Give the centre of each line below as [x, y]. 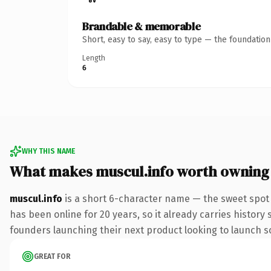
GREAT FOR [52, 256]
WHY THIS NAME [48, 151]
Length [94, 58]
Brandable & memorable [142, 26]
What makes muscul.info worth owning [139, 171]
